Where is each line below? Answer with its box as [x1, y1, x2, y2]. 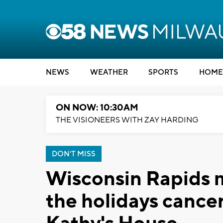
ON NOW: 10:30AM [56, 102, 138, 113]
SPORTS [148, 68, 178, 77]
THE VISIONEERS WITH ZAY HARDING [56, 115, 199, 125]
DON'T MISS [52, 149, 96, 159]
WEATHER [90, 68, 128, 77]
